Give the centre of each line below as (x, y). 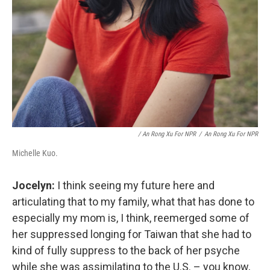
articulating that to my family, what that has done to (133, 201)
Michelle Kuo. (35, 153)
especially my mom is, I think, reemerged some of (131, 218)
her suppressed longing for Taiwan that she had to (132, 234)
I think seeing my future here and (135, 185)
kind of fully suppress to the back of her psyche (126, 250)
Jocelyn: (33, 185)
